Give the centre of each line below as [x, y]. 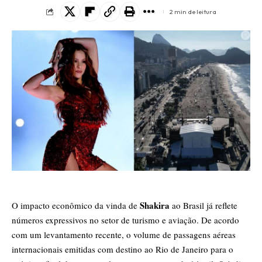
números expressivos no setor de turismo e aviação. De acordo [125, 220]
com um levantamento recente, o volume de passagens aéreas [124, 234]
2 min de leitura [193, 12]
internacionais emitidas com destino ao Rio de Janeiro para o [123, 249]
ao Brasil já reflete [204, 205]
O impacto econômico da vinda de [76, 205]
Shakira [155, 205]
